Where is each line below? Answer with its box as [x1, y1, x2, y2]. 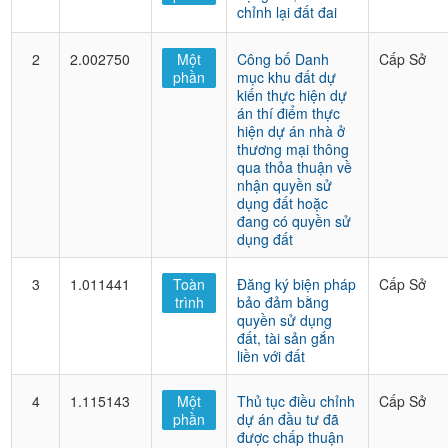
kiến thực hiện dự [237, 85, 347, 105]
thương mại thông [237, 139, 349, 159]
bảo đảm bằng [237, 292, 329, 312]
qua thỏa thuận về [237, 157, 352, 177]
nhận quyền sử [237, 175, 332, 195]
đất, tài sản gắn [237, 328, 335, 348]
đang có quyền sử [237, 211, 351, 231]
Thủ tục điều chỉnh [237, 391, 355, 411]
